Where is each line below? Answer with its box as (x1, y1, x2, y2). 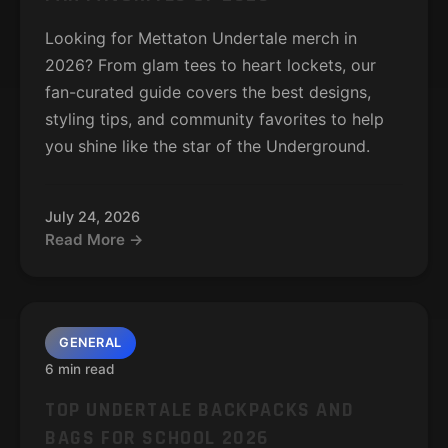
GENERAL (59, 335, 122, 350)
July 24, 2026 (45, 208, 140, 225)
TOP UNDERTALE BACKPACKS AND (45, 397, 355, 423)
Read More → (45, 230, 144, 249)
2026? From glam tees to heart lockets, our (45, 55, 376, 75)
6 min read (45, 361, 115, 377)
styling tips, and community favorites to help (45, 109, 384, 129)
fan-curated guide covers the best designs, (45, 82, 371, 102)
